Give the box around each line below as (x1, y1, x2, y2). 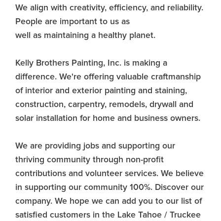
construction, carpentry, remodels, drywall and (15, 100, 193, 109)
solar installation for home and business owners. (15, 113, 200, 123)
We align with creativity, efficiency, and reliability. (15, 3, 203, 12)
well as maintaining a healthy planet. (15, 31, 155, 40)
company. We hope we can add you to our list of (15, 196, 202, 206)
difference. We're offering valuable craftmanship (15, 72, 201, 81)
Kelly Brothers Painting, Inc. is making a (15, 58, 167, 68)
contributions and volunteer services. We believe (15, 169, 204, 178)
